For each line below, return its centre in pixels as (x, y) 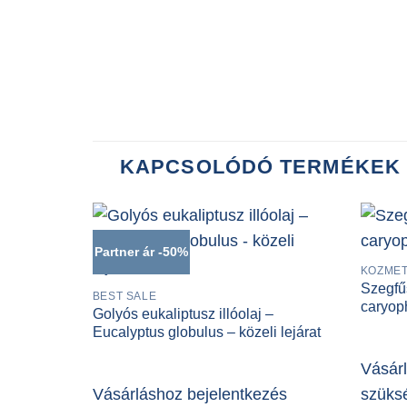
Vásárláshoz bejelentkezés (189, 395)
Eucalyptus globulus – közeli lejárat (206, 332)
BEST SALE (124, 296)
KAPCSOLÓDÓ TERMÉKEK (260, 166)
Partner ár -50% (141, 251)
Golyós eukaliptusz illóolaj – (183, 313)
